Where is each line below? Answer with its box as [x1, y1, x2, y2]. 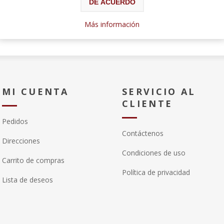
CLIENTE [122, 97, 173, 109]
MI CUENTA [2, 85, 69, 97]
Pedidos [2, 116, 28, 126]
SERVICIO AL [122, 85, 196, 97]
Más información [84, 19, 139, 29]
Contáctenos [122, 128, 163, 138]
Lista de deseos [2, 175, 53, 184]
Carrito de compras [2, 155, 64, 165]
